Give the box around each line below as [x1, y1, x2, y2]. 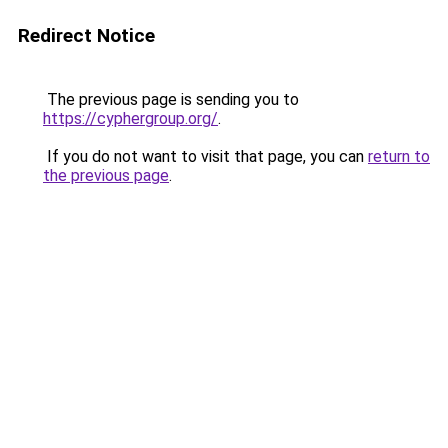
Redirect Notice [18, 24, 155, 47]
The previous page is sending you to [43, 90, 299, 109]
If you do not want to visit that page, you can [43, 147, 368, 166]
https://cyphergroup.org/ [43, 109, 218, 128]
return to [368, 147, 430, 166]
